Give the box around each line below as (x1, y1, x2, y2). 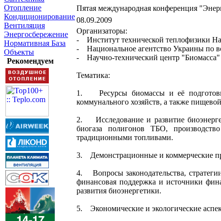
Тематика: (76, 71, 110, 79)
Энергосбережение (4, 30, 68, 38)
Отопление (4, 3, 41, 12)
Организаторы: (76, 27, 127, 35)
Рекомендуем (6, 57, 54, 65)
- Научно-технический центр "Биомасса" (76, 53, 220, 62)
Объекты (4, 48, 34, 56)
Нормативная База (4, 39, 66, 47)
